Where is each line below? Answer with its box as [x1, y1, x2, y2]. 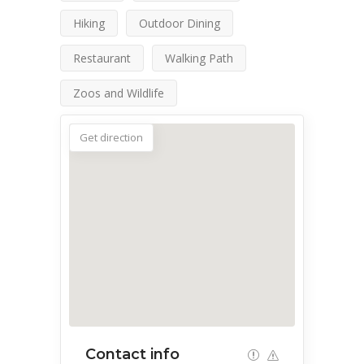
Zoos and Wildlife [73, 84, 164, 101]
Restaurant [73, 50, 131, 66]
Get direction [80, 129, 143, 145]
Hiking [73, 15, 105, 31]
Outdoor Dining [139, 15, 220, 31]
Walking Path [165, 50, 233, 66]
